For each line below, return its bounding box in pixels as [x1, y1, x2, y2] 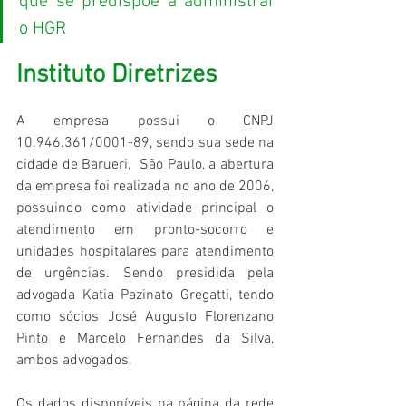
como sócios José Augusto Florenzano [16, 308, 274, 327]
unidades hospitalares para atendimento [16, 243, 274, 262]
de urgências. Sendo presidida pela [16, 265, 274, 284]
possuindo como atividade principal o [16, 199, 274, 218]
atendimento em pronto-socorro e [16, 221, 274, 240]
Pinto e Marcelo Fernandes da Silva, [16, 330, 274, 349]
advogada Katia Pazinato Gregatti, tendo [16, 286, 274, 305]
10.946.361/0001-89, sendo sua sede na [16, 134, 274, 153]
